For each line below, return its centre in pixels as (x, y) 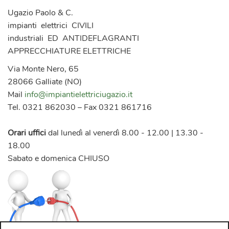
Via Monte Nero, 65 (43, 69)
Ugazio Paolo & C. (40, 13)
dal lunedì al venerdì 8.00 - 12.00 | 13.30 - (125, 133)
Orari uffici (27, 133)
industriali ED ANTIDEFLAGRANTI (74, 38)
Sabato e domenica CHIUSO (59, 158)
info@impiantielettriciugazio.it (78, 94)
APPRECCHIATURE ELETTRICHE (69, 51)
